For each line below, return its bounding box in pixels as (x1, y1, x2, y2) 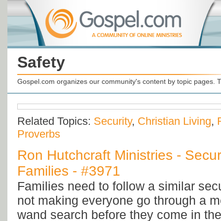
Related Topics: (17, 115, 94, 128)
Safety (17, 53, 65, 71)
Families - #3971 (17, 163, 120, 179)
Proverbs (17, 128, 60, 141)
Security (94, 115, 132, 128)
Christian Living (138, 115, 211, 128)
